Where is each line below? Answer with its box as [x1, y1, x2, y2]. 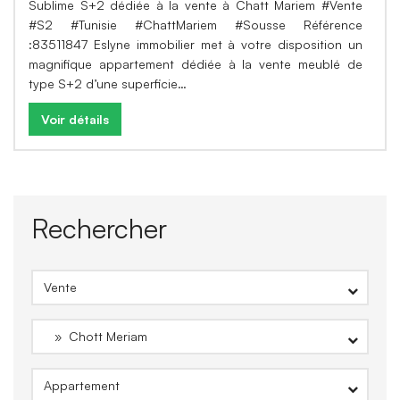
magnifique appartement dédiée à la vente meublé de [29, 56, 362, 71]
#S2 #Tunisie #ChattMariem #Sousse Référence [29, 17, 362, 32]
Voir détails [41, 112, 109, 127]
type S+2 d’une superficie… [29, 76, 187, 91]
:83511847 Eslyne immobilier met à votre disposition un [29, 37, 362, 52]
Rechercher [31, 212, 167, 245]
